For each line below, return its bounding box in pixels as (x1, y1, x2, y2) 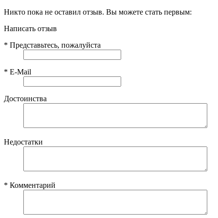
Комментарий (8, 181, 55, 189)
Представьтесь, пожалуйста (8, 40, 101, 49)
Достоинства (4, 94, 47, 103)
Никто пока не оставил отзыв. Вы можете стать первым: (4, 7, 192, 16)
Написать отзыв (4, 24, 57, 33)
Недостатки (4, 137, 43, 146)
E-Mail (8, 67, 31, 76)
